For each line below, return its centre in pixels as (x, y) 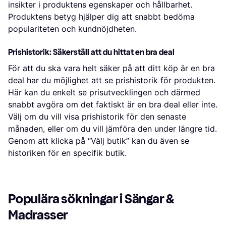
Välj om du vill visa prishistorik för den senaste (97, 117)
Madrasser (38, 215)
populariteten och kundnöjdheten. (72, 29)
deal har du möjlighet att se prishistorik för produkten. (112, 80)
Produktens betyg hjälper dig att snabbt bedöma (101, 17)
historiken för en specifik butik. (67, 153)
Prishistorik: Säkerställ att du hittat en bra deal (91, 52)
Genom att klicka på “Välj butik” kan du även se (99, 141)
